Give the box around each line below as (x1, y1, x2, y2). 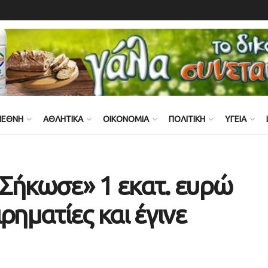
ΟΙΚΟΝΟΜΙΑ (103, 114, 149, 124)
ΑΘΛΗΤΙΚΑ (43, 114, 83, 124)
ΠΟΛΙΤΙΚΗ (169, 114, 205, 124)
